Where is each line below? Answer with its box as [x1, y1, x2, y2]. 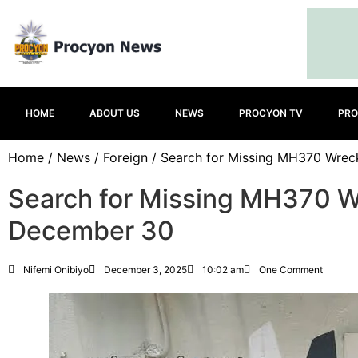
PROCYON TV [239, 107, 303, 119]
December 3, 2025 [104, 264, 187, 276]
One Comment [259, 264, 323, 276]
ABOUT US [89, 107, 140, 119]
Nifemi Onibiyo [23, 264, 89, 276]
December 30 [8, 215, 174, 246]
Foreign [103, 149, 148, 165]
